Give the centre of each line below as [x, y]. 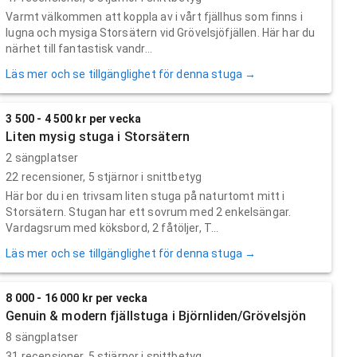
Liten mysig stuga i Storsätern [98, 136]
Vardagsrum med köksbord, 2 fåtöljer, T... [112, 228]
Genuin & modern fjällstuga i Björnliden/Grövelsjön [156, 316]
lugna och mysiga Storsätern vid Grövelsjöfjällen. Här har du [161, 32]
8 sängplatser [42, 337]
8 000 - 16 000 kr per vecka [77, 298]
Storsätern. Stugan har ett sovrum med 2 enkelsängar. [149, 212]
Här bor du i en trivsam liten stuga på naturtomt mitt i [145, 196]
